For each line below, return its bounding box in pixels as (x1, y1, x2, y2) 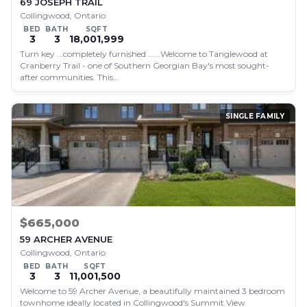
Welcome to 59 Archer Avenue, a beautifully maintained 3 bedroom (20, 286, 285, 296)
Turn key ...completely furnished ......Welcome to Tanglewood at (20, 49, 268, 59)
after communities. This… (20, 72, 119, 82)
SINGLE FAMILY (225, 112, 284, 121)
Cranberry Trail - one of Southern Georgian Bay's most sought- (20, 60, 269, 71)
